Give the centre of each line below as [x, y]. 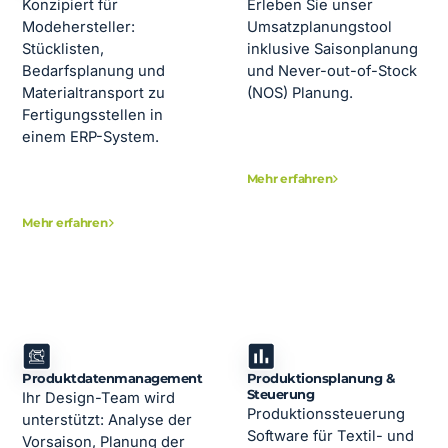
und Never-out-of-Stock [331, 71]
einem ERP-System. [91, 137]
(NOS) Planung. [299, 93]
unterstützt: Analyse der [107, 420]
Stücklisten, [63, 49]
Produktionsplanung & [320, 379]
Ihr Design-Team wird [99, 398]
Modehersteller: [79, 27]
